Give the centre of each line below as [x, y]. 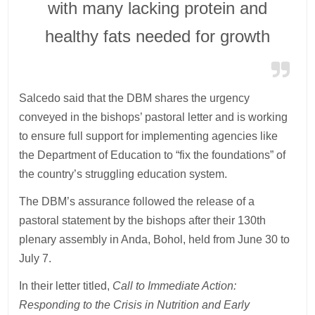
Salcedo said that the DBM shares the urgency [135, 98]
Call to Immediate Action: [175, 286]
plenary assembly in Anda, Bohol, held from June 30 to [155, 240]
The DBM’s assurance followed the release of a [137, 202]
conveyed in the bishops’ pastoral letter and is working [154, 117]
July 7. [36, 259]
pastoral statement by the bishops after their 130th [143, 221]
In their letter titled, [66, 286]
